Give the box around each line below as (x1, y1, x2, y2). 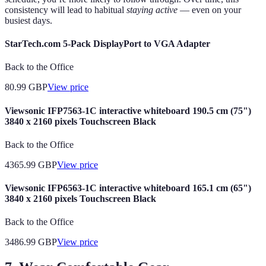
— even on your (178, 4, 241, 15)
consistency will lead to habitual (5, 4, 126, 15)
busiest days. (5, 15, 52, 26)
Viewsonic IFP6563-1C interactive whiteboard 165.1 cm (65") (5, 183, 251, 194)
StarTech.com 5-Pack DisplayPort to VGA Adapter (5, 39, 210, 49)
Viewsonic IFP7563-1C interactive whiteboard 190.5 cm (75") (5, 105, 251, 116)
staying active (126, 4, 178, 15)
